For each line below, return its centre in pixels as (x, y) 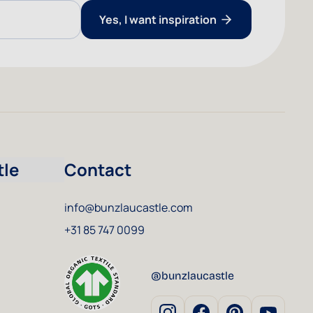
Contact (98, 169)
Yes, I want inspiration (158, 20)
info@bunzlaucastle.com (129, 208)
